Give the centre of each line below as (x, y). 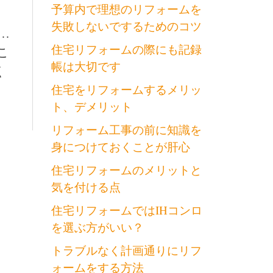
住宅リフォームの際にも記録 (126, 49)
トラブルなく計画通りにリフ (126, 250)
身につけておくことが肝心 (120, 147)
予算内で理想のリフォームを (126, 9)
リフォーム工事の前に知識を (126, 130)
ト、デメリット (91, 107)
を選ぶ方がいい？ (97, 227)
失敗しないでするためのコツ (126, 26)
